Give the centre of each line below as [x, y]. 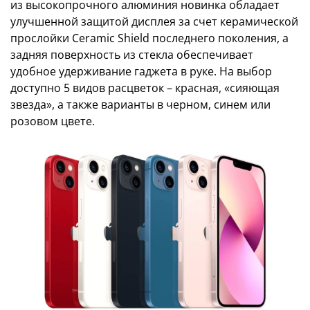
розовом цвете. [53, 121]
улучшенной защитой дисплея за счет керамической [154, 21]
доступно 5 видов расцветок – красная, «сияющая [145, 88]
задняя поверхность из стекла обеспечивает [132, 55]
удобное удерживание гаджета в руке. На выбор [141, 71]
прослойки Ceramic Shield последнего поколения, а [149, 38]
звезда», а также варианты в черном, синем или [140, 104]
